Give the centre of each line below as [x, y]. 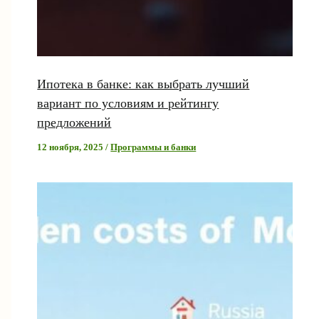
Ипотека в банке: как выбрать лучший [143, 84]
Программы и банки [153, 147]
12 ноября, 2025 [72, 147]
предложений [74, 122]
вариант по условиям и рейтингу [128, 103]
